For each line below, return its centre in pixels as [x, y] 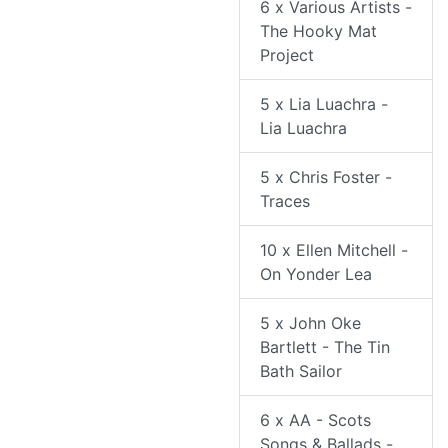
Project [287, 55]
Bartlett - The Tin [325, 347]
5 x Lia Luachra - [324, 104]
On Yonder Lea [316, 274]
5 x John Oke [310, 323]
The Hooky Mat [318, 31]
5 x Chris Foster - [326, 177]
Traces [285, 201]
